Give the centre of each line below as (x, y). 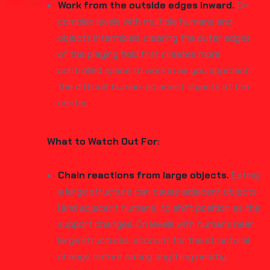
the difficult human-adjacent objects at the (154, 86)
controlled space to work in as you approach (154, 70)
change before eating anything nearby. (143, 256)
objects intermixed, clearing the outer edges (154, 38)
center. (73, 103)
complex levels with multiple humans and (145, 21)
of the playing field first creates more (139, 54)
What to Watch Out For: (103, 141)
